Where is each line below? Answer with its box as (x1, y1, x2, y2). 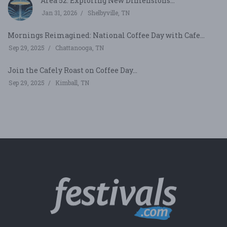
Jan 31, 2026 (42, 8, 77, 17)
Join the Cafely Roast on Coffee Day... (8, 65, 137, 75)
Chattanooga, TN (55, 43, 104, 52)
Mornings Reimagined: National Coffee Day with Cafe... (8, 30, 205, 40)
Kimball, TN (55, 78, 89, 87)
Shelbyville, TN (88, 8, 130, 17)
